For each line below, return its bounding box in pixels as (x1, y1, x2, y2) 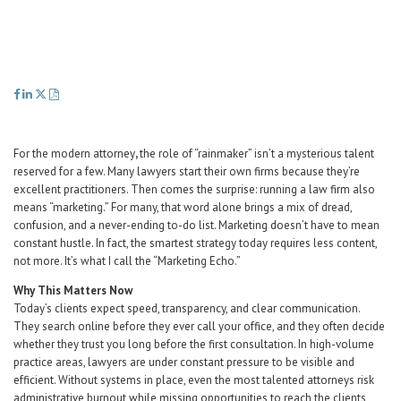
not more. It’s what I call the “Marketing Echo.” (13, 253, 241, 269)
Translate (249, 64, 290, 75)
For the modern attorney (13, 146, 135, 161)
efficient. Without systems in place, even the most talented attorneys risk (13, 372, 374, 388)
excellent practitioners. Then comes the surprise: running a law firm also (13, 182, 375, 197)
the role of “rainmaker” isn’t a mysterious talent (140, 146, 374, 161)
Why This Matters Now (13, 283, 132, 298)
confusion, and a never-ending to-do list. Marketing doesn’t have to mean (13, 218, 380, 233)
